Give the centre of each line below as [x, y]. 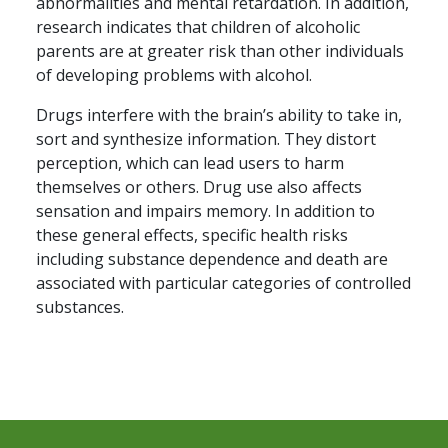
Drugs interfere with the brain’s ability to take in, [219, 115]
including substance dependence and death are [212, 259]
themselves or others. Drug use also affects [199, 187]
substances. [80, 307]
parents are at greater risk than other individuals [220, 51]
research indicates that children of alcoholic [198, 27]
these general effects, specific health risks [192, 235]
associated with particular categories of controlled [223, 283]
